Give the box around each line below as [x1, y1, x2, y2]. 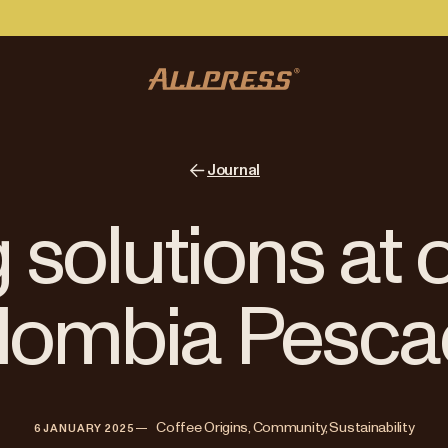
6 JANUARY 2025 [33, 422, 136, 434]
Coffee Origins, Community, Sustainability [156, 420, 415, 435]
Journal [207, 162, 260, 178]
